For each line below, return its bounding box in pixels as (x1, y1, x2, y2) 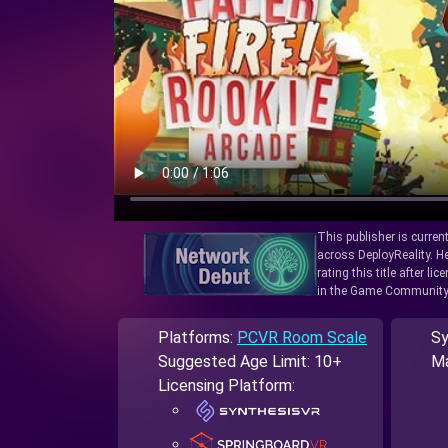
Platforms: (158, 328, 237, 348)
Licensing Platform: (158, 376, 295, 396)
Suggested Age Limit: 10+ (158, 352, 342, 372)
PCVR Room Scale (237, 328, 367, 348)
